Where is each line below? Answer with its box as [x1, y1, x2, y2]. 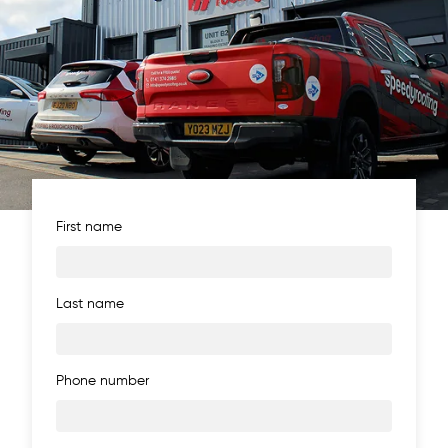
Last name [56, 297, 124, 312]
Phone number [56, 374, 149, 389]
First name [56, 220, 122, 235]
